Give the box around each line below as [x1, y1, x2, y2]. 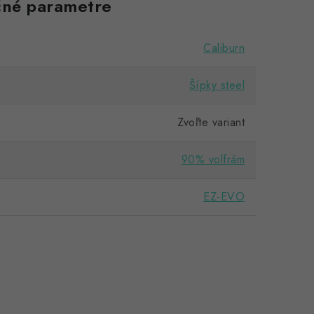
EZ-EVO [203, 189, 245, 205]
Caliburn [203, 40, 245, 56]
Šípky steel [189, 77, 245, 93]
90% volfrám [181, 151, 245, 168]
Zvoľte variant [177, 114, 245, 130]
